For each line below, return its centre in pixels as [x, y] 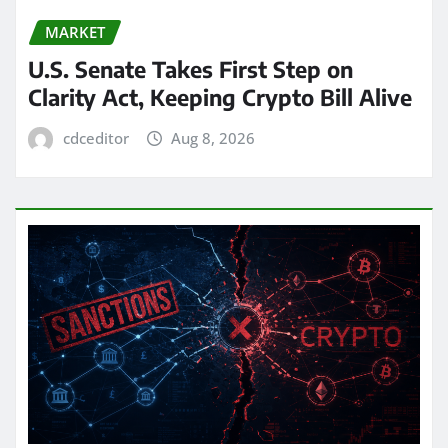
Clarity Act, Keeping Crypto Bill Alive [220, 97]
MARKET [75, 32]
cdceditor [95, 138]
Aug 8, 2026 [213, 138]
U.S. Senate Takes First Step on [190, 69]
